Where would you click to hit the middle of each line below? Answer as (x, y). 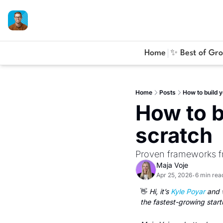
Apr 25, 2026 (174, 175)
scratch (174, 135)
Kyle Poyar (188, 191)
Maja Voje (172, 165)
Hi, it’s (159, 191)
